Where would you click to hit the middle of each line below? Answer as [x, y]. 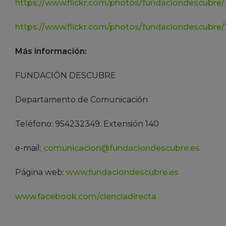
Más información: [51, 51]
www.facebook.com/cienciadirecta [86, 197]
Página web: [41, 173]
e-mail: [29, 148]
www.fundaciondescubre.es [122, 173]
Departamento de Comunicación [81, 100]
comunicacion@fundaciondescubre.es [122, 148]
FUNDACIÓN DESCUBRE [66, 76]
